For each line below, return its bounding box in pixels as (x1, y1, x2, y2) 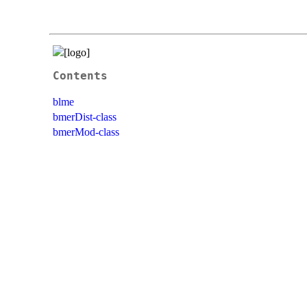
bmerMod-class (53, 125, 119, 138)
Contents (53, 69, 108, 82)
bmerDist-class (53, 110, 116, 123)
